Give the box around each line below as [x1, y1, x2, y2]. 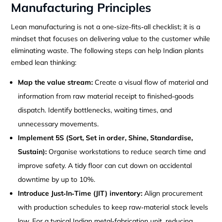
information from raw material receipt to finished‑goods [18, 91, 194, 101]
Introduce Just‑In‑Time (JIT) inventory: [18, 188, 143, 198]
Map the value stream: [18, 77, 93, 87]
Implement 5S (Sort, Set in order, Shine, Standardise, [18, 133, 193, 142]
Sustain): [18, 147, 47, 156]
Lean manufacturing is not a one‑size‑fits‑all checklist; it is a [11, 22, 201, 31]
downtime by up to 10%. [18, 174, 96, 184]
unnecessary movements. [18, 119, 99, 128]
